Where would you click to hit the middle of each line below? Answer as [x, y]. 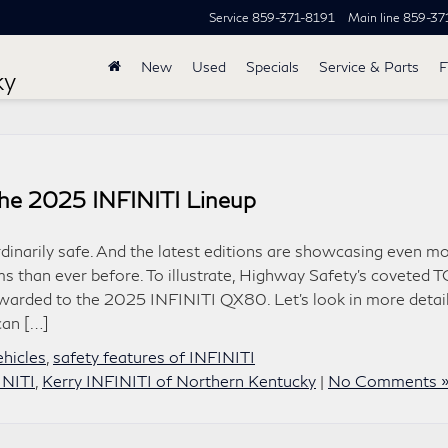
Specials [272, 67]
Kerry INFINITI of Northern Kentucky [179, 380]
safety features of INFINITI [154, 356]
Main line [374, 18]
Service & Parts [369, 67]
